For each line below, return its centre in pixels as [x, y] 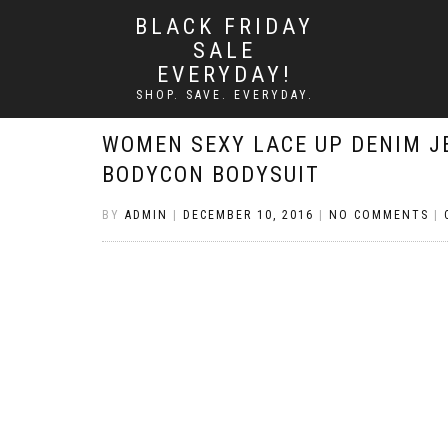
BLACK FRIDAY [224, 26]
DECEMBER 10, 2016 [248, 215]
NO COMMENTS [379, 215]
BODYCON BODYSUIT [211, 174]
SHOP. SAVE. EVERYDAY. [224, 95]
